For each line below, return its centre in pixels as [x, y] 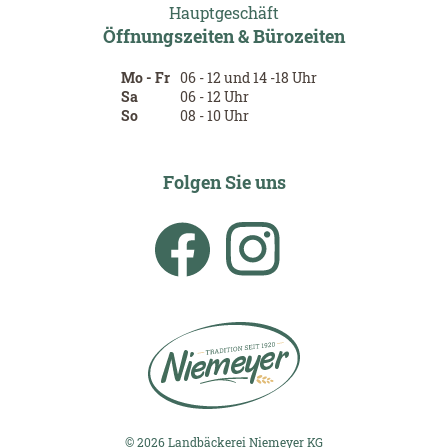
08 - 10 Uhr [214, 115]
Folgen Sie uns [224, 181]
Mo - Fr [145, 77]
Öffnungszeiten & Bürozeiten [224, 35]
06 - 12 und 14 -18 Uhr [248, 77]
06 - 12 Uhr [214, 96]
